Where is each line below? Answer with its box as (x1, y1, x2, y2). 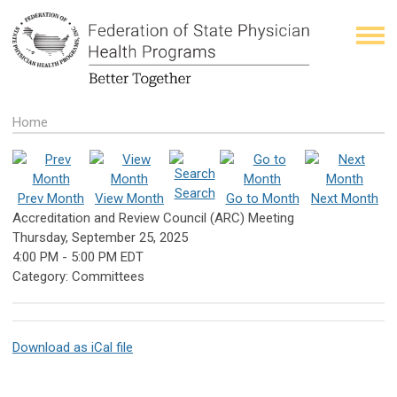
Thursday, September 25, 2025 (12, 229, 188, 245)
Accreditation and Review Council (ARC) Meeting (12, 209, 294, 226)
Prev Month (18, 190, 84, 206)
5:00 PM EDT (71, 248, 144, 265)
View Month (95, 190, 164, 206)
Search (174, 184, 215, 201)
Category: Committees (12, 268, 144, 284)
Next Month (311, 190, 378, 206)
